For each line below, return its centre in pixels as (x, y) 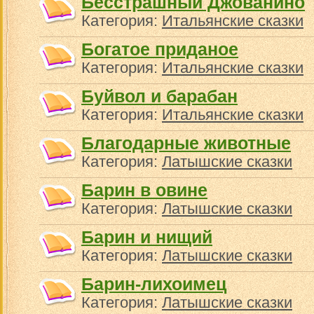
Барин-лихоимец (154, 284)
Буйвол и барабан (159, 96)
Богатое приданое (160, 49)
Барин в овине (144, 190)
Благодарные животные (186, 143)
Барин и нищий (147, 237)
